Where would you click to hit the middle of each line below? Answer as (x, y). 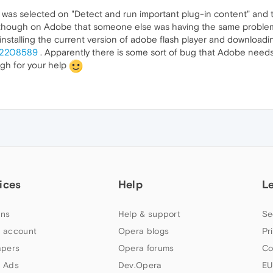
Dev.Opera (140, 265)
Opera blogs (144, 231)
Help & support (149, 214)
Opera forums (146, 248)
